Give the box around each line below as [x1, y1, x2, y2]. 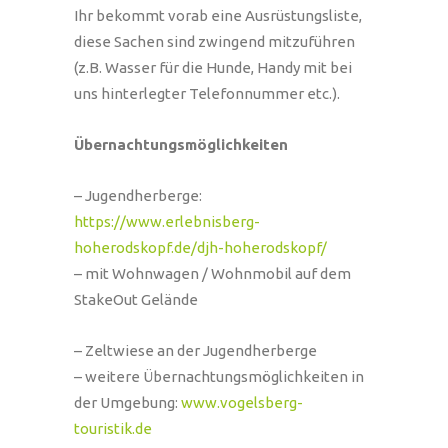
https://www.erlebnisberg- [74, 213, 260, 231]
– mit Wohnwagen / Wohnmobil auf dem [74, 265, 351, 283]
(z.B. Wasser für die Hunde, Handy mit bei [74, 59, 352, 77]
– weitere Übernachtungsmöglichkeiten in [74, 368, 364, 386]
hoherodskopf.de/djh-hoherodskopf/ [74, 239, 327, 257]
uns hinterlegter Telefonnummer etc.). [74, 85, 340, 103]
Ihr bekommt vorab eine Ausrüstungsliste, [74, 7, 362, 25]
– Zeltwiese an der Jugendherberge [74, 342, 317, 360]
